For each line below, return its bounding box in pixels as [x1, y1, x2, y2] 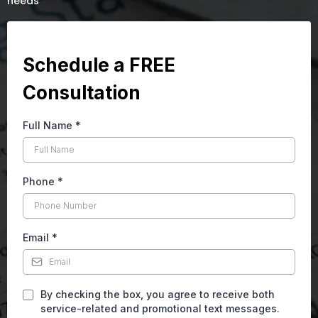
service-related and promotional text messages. [40, 302, 280, 314]
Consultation [23, 82, 141, 104]
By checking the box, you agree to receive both [40, 288, 275, 300]
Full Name [23, 119, 75, 131]
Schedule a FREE [23, 54, 175, 76]
